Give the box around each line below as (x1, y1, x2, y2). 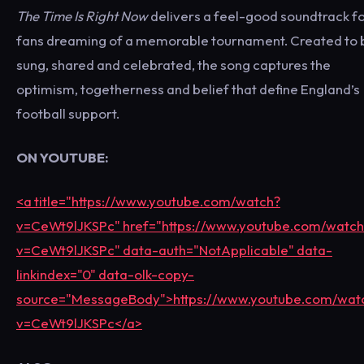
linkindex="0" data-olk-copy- (16, 265, 194, 283)
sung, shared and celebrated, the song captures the (16, 55, 331, 73)
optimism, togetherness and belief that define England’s (16, 80, 360, 97)
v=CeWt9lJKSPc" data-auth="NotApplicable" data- (16, 240, 332, 258)
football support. (16, 104, 119, 122)
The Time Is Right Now (16, 6, 148, 24)
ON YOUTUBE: (16, 148, 111, 166)
